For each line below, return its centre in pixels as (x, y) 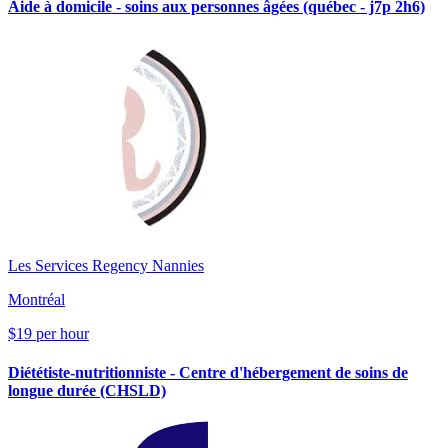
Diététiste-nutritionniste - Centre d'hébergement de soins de (208, 373)
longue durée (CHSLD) (87, 391)
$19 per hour (48, 333)
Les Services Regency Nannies (106, 265)
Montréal (36, 299)
